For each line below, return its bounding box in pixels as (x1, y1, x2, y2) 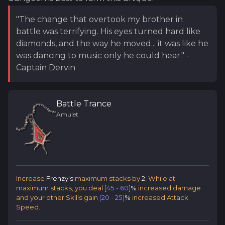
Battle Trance (56, 98, 111, 108)
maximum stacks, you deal (16, 183, 104, 192)
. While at (145, 174, 175, 182)
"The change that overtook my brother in (16, 14, 183, 24)
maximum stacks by (73, 174, 142, 182)
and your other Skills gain (16, 193, 99, 201)
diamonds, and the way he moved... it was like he (16, 38, 208, 48)
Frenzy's (46, 174, 73, 182)
